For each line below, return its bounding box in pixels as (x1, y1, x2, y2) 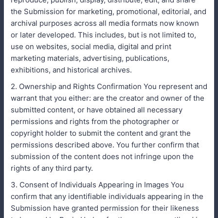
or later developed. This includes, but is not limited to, (11, 30, 196, 39)
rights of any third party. (11, 163, 93, 173)
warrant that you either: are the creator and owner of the (11, 93, 204, 103)
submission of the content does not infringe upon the (11, 152, 194, 161)
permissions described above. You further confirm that (11, 140, 199, 149)
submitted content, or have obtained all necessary (11, 105, 182, 114)
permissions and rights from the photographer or (11, 117, 179, 126)
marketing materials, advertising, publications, (11, 54, 169, 63)
